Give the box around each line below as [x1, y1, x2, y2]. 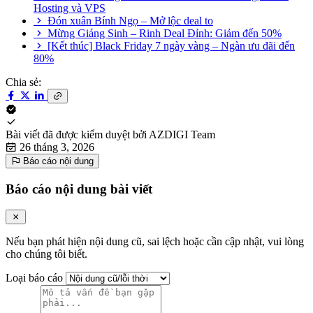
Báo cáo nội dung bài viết [6, 181, 152, 196]
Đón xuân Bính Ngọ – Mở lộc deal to [48, 14, 213, 27]
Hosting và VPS [34, 1, 105, 14]
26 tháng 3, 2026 [20, 140, 94, 153]
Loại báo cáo [6, 272, 63, 284]
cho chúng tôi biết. [6, 248, 87, 261]
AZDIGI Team [149, 128, 215, 140]
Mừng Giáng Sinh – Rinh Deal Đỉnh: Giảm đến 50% [48, 27, 282, 39]
